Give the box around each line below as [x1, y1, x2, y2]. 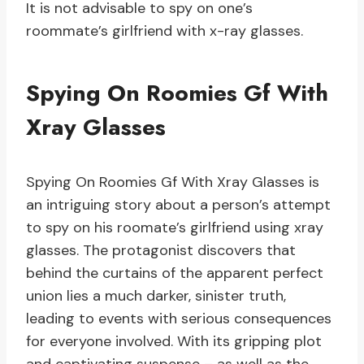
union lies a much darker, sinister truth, [26, 286, 286, 306]
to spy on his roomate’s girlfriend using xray [26, 218, 323, 238]
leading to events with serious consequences [26, 309, 331, 329]
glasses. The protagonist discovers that [26, 240, 296, 261]
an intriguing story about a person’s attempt [26, 195, 331, 215]
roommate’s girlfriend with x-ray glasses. [26, 21, 303, 41]
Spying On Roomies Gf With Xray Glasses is [26, 172, 319, 193]
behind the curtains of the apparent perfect [26, 263, 323, 284]
